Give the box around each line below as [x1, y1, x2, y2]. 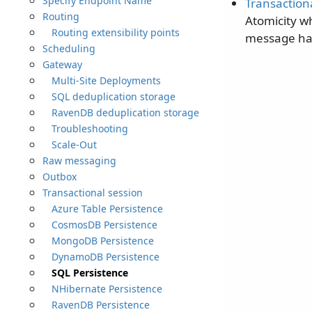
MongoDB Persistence [51, 233, 154, 247]
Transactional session [42, 185, 143, 199]
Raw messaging [42, 153, 117, 167]
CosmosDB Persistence [51, 217, 157, 231]
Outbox [42, 169, 77, 183]
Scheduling [42, 41, 96, 55]
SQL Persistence [51, 265, 128, 279]
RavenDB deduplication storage [51, 105, 199, 119]
